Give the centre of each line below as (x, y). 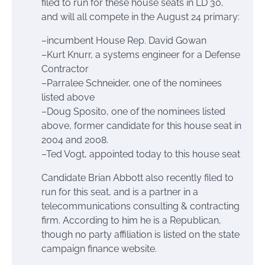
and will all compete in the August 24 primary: (140, 17)
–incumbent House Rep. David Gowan (124, 40)
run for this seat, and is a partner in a (120, 192)
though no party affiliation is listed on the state (140, 234)
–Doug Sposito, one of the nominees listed (133, 111)
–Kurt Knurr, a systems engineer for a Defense (141, 54)
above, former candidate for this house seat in (141, 125)
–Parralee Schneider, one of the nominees (132, 83)
